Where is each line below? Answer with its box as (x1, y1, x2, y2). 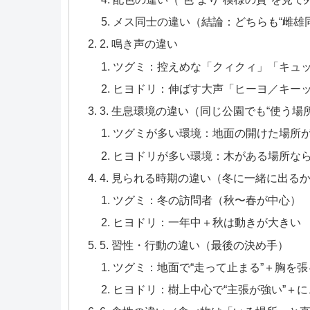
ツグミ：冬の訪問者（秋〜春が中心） (113, 194, 302, 207)
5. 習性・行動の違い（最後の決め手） (99, 238, 289, 251)
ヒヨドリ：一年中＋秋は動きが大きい (113, 216, 302, 229)
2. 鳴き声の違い (99, 37, 178, 51)
